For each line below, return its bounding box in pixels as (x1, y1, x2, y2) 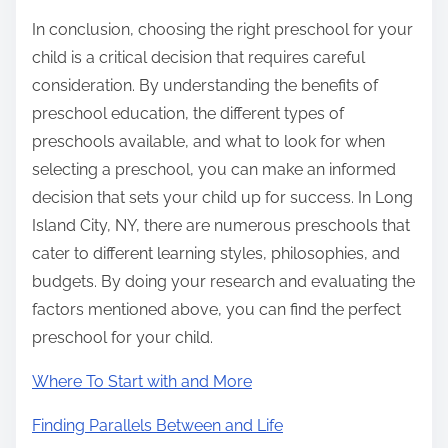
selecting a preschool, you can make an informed (32, 160, 396, 180)
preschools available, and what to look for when (32, 132, 385, 152)
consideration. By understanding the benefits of (32, 76, 378, 96)
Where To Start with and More (32, 372, 252, 392)
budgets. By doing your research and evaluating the (32, 272, 415, 292)
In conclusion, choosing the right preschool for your (32, 20, 413, 40)
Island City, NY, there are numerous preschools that (32, 216, 410, 236)
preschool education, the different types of (32, 104, 344, 124)
